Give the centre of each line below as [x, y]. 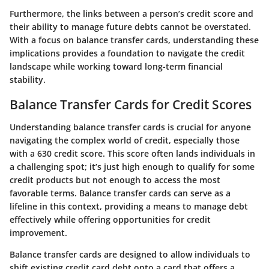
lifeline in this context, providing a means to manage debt [129, 207]
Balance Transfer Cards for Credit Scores [131, 104]
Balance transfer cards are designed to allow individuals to [130, 255]
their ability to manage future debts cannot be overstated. [130, 26]
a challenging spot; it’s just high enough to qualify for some [132, 167]
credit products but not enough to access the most [115, 180]
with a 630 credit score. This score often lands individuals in [132, 154]
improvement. [38, 233]
